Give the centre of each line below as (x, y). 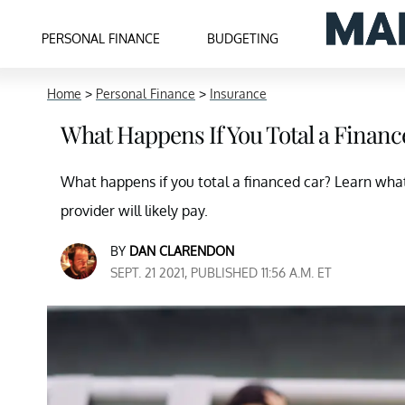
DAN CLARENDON (182, 251)
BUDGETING (243, 38)
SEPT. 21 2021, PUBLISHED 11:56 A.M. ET (221, 273)
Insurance (238, 94)
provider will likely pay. (134, 211)
